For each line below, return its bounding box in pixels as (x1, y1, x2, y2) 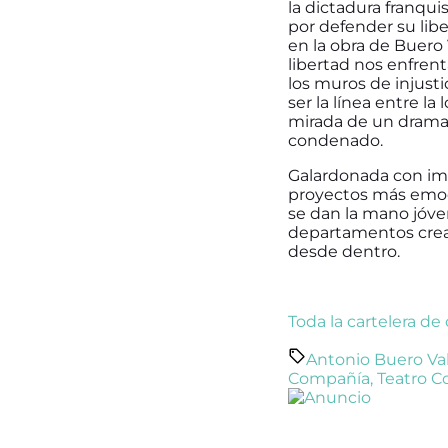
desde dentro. (288, 241, 400, 261)
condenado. (288, 130, 387, 150)
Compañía (288, 368, 370, 388)
